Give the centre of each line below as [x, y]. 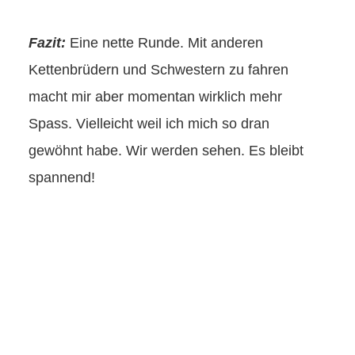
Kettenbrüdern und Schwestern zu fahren [158, 69]
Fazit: [49, 42]
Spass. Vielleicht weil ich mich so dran [149, 123]
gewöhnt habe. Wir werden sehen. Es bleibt [166, 150]
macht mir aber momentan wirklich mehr [155, 96]
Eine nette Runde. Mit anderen [166, 42]
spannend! [62, 177]
